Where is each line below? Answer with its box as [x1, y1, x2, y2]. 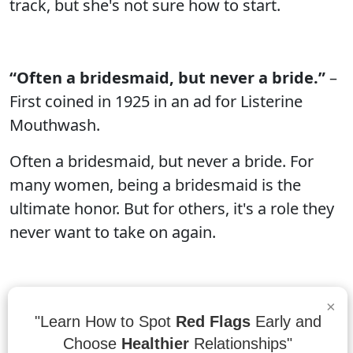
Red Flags [175, 313, 251, 330]
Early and [250, 313, 321, 330]
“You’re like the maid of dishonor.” [9, 294, 274, 315]
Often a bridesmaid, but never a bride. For [9, 150, 314, 172]
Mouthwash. [9, 114, 100, 136]
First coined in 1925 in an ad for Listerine [9, 91, 303, 112]
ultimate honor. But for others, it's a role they [9, 198, 334, 219]
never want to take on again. [9, 221, 216, 243]
